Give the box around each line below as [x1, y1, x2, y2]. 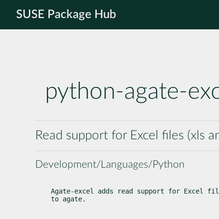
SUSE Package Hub [16, 9, 116, 21]
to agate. [51, 195, 86, 203]
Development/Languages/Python [35, 159, 185, 170]
